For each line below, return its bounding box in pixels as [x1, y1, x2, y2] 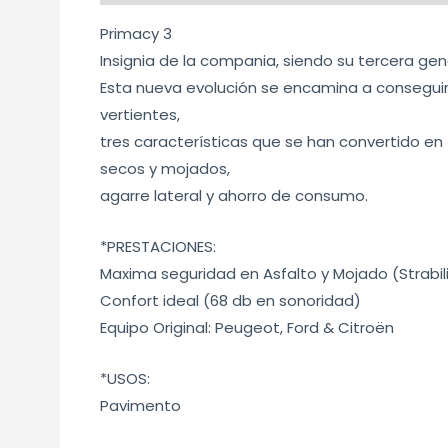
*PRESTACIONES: [100, 235, 217, 257]
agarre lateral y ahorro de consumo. [100, 184, 369, 206]
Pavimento [100, 394, 182, 416]
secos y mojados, [100, 157, 231, 179]
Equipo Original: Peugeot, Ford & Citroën [100, 316, 395, 338]
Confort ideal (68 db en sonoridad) [100, 289, 362, 311]
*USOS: [100, 367, 151, 389]
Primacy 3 [100, 22, 173, 44]
